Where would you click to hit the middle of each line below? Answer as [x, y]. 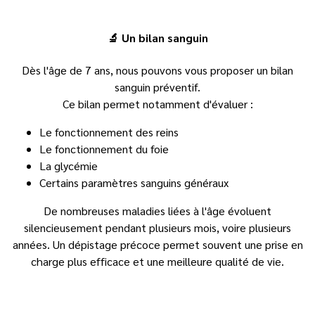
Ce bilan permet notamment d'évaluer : [157, 103]
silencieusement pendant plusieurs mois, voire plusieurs [157, 227]
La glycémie [69, 165]
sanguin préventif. [157, 86]
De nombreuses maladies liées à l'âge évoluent [157, 210]
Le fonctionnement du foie [104, 148]
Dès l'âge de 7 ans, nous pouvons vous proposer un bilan [157, 70]
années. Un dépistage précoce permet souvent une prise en [157, 244]
